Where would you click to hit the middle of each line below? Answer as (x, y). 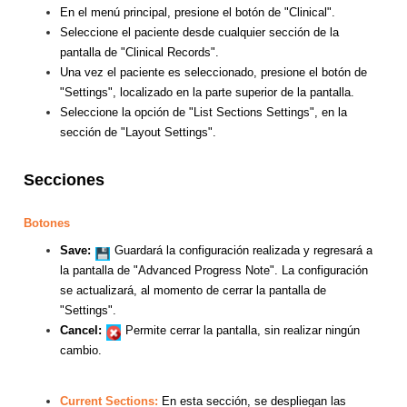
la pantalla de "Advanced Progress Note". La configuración (214, 271)
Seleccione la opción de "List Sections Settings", (191, 113)
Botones (47, 223)
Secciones (64, 180)
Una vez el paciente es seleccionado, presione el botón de (213, 73)
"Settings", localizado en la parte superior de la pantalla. (207, 93)
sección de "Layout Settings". (140, 133)
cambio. (81, 351)
